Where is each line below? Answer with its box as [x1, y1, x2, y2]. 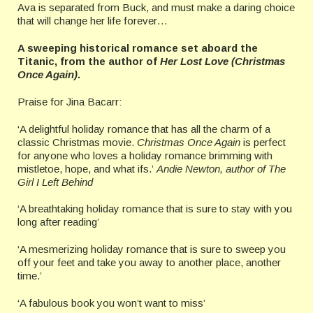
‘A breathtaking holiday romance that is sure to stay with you [17, 203, 292, 215]
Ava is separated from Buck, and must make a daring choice [17, 1, 295, 14]
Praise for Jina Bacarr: [17, 96, 122, 108]
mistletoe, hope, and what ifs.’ [17, 163, 156, 175]
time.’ [17, 270, 42, 282]
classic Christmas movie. [17, 136, 137, 149]
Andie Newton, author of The [156, 163, 286, 175]
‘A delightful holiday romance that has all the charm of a [17, 123, 270, 136]
